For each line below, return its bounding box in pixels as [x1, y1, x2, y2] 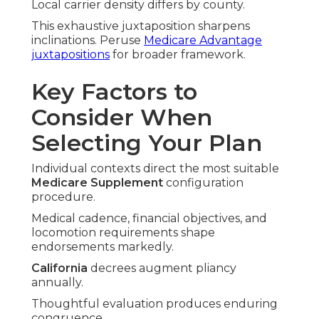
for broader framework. [110, 48, 246, 62]
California [31, 261, 88, 276]
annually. [31, 276, 83, 290]
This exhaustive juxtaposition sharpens [31, 19, 250, 33]
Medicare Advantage [144, 33, 262, 48]
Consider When [31, 103, 212, 132]
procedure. [31, 190, 95, 204]
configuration [163, 176, 244, 190]
